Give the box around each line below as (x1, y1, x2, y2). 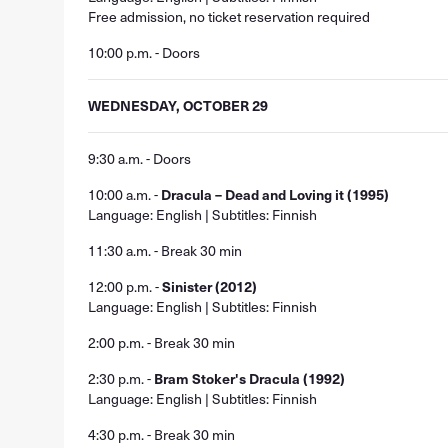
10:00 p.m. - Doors (88, 42, 200, 63)
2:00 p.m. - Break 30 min (88, 332, 235, 353)
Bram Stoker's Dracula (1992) (154, 368, 345, 389)
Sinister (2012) (162, 276, 257, 297)
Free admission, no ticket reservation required (88, 6, 370, 27)
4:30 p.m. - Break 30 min (88, 424, 235, 445)
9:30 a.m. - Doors (88, 148, 191, 169)
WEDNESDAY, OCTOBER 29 (88, 95, 268, 116)
